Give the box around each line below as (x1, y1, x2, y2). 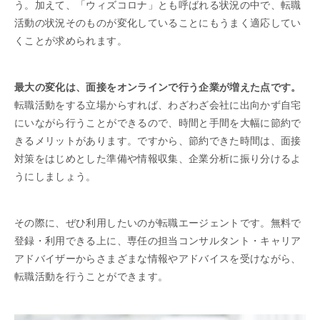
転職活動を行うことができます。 (14, 270, 169, 282)
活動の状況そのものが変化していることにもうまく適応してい (14, 16, 301, 29)
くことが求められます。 (14, 34, 127, 46)
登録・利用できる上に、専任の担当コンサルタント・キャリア (14, 234, 301, 246)
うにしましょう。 (14, 170, 96, 182)
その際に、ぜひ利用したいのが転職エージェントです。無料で (14, 216, 301, 229)
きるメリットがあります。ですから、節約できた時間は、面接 (14, 134, 301, 146)
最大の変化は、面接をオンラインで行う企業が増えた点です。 (14, 81, 301, 93)
